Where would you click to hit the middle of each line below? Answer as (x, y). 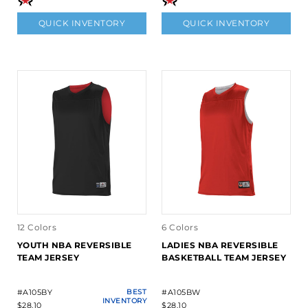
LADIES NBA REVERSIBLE (220, 245)
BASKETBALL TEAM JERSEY (224, 258)
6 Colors (180, 228)
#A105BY (35, 293)
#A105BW (181, 293)
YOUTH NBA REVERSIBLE (74, 245)
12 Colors (37, 228)
